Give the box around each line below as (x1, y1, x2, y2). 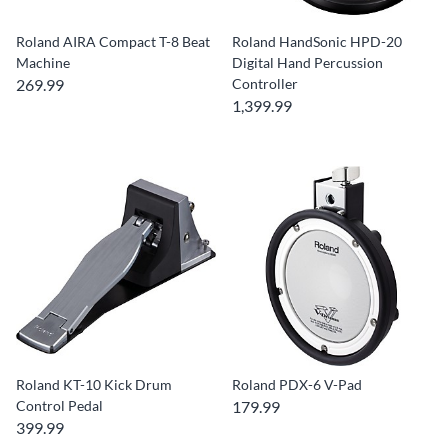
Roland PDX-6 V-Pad (232, 376, 362, 393)
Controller (232, 75, 298, 92)
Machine (16, 54, 70, 71)
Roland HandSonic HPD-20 (232, 33, 402, 50)
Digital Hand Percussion (232, 54, 383, 71)
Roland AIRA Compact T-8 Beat (16, 33, 210, 50)
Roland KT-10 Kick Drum (16, 376, 172, 393)
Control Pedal (16, 397, 103, 414)
